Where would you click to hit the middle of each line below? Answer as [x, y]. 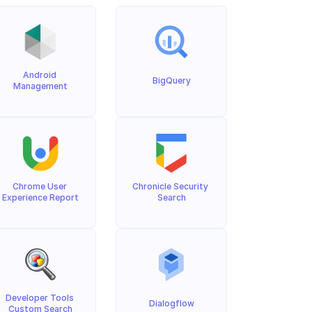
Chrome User [39, 186]
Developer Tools [39, 298]
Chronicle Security [170, 186]
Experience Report [40, 197]
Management [40, 86]
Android [39, 75]
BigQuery [171, 80]
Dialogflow [171, 303]
